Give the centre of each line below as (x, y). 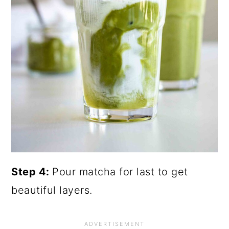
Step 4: (32, 171)
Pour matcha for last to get (120, 171)
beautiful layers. (52, 190)
